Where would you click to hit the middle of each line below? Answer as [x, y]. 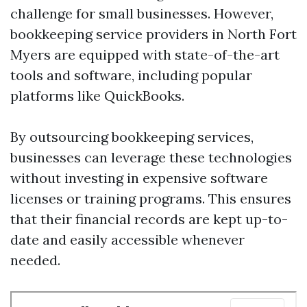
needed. [35, 260]
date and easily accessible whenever [127, 240]
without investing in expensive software [139, 178]
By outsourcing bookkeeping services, [132, 137]
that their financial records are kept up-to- [149, 219]
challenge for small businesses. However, [142, 13]
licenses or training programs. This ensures [151, 198]
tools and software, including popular [131, 75]
